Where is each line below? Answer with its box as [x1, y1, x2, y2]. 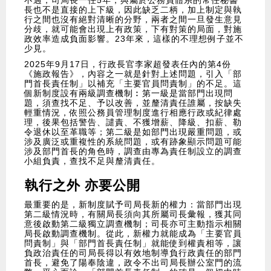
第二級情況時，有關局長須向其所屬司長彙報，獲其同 [24, 209, 242, 220]
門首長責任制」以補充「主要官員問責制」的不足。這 [24, 79, 242, 89]
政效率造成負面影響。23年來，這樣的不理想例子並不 [24, 34, 244, 44]
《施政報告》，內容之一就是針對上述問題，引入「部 [24, 69, 242, 79]
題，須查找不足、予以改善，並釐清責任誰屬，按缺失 [24, 98, 242, 108]
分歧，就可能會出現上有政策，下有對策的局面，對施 [24, 24, 242, 34]
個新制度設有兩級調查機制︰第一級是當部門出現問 [24, 88, 233, 99]
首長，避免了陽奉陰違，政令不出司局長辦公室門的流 [24, 258, 242, 268]
